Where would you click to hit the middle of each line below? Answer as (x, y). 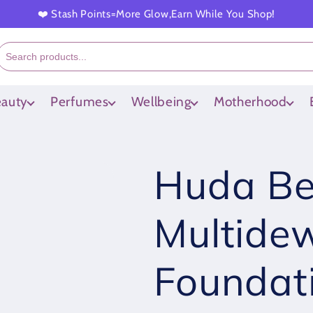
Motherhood (250, 102)
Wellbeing (161, 102)
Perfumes (80, 102)
